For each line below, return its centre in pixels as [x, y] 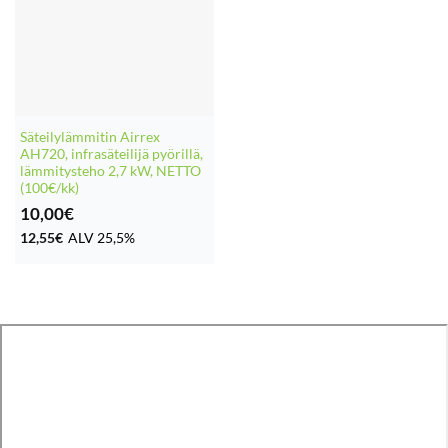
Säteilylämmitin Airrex [89, 136]
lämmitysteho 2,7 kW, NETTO [110, 170]
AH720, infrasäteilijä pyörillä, [111, 153]
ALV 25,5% [101, 237]
